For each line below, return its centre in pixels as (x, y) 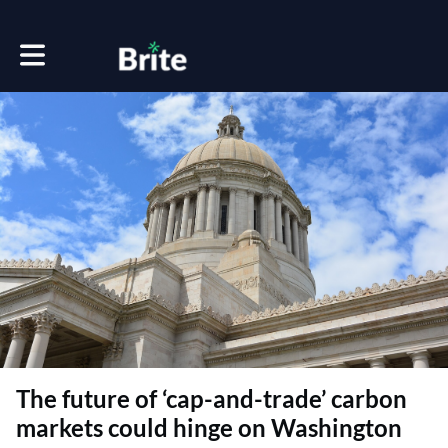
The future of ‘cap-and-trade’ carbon (211, 399)
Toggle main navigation (90, 48)
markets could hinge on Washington (209, 428)
